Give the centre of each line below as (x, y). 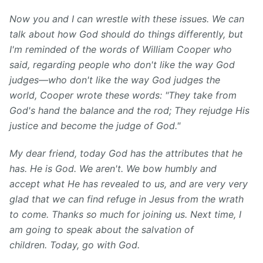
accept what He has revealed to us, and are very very (129, 184)
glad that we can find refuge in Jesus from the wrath (127, 199)
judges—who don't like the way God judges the (115, 80)
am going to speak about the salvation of (102, 230)
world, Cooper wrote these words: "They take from (123, 95)
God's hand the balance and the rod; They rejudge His (129, 111)
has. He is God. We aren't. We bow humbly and (113, 169)
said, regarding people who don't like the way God (122, 65)
